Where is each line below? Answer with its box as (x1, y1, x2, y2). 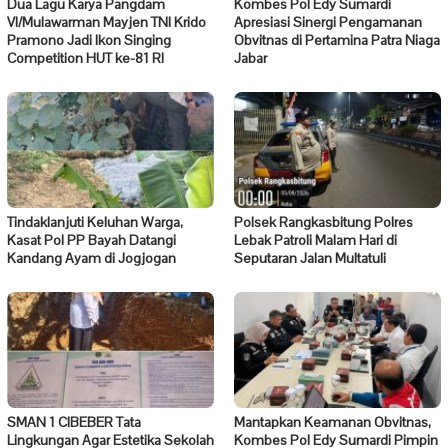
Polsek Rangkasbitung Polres (234, 213, 413, 232)
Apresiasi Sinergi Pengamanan (234, 13, 422, 32)
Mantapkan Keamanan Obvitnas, (234, 413, 431, 432)
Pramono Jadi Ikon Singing (7, 31, 171, 50)
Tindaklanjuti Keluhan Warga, (7, 213, 183, 232)
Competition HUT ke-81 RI (7, 49, 164, 68)
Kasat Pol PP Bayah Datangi (7, 231, 176, 250)
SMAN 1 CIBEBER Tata (7, 413, 141, 432)
